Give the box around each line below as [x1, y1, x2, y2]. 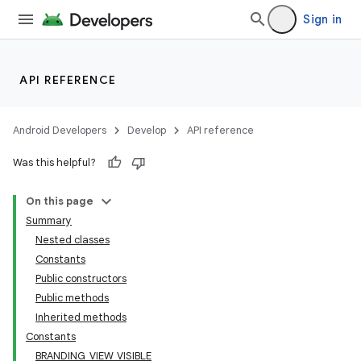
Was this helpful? [13, 156, 96, 169]
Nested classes [35, 233, 110, 247]
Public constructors [35, 272, 127, 285]
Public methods [35, 291, 109, 305]
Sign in [303, 12, 342, 27]
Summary [26, 214, 72, 227]
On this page [26, 194, 93, 208]
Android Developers [13, 123, 106, 137]
